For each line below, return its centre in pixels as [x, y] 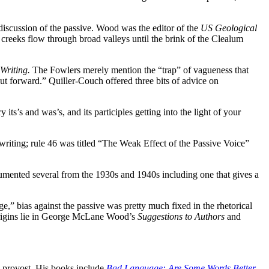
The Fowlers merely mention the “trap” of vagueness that [141, 70]
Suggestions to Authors [181, 216]
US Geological [229, 28]
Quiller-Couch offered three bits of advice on [134, 80]
